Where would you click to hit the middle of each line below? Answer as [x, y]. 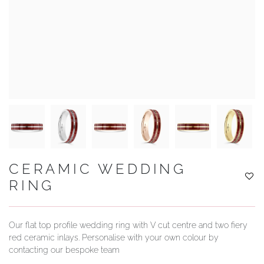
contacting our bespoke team [64, 250]
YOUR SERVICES [61, 16]
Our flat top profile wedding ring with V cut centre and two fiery [128, 225]
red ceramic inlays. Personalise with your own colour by [114, 237]
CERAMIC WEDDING [98, 169]
